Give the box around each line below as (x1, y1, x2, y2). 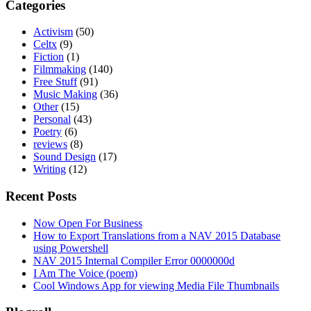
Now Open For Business (33, 217, 142, 229)
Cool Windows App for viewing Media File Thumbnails (33, 279, 279, 292)
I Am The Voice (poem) (33, 267, 137, 279)
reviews (33, 138, 67, 151)
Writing (33, 163, 66, 176)
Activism (33, 26, 73, 38)
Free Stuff (33, 76, 77, 88)
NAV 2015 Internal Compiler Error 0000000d (33, 254, 235, 267)
